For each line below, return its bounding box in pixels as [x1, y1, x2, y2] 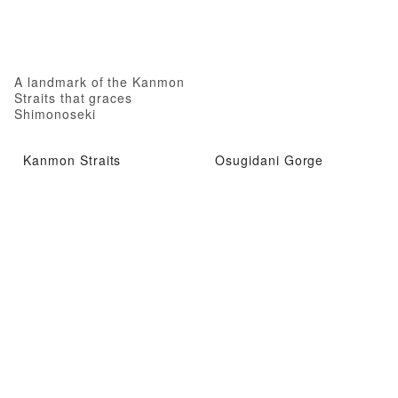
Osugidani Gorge [215, 151, 324, 170]
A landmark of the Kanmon [14, 72, 186, 91]
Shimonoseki [14, 104, 96, 123]
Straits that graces [14, 88, 133, 107]
